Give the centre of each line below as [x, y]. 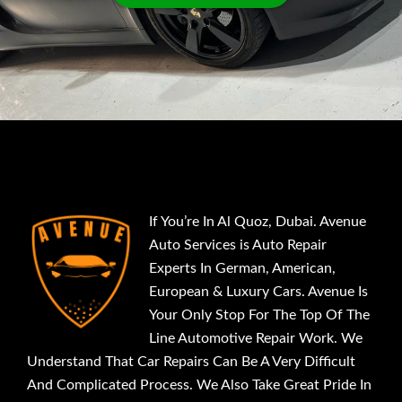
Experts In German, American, [242, 268]
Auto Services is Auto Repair [238, 245]
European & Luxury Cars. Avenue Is [258, 291]
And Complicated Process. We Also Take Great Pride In [199, 385]
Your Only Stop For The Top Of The [259, 315]
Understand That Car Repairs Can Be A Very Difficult [191, 361]
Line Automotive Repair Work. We [256, 338]
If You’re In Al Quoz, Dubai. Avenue [258, 221]
